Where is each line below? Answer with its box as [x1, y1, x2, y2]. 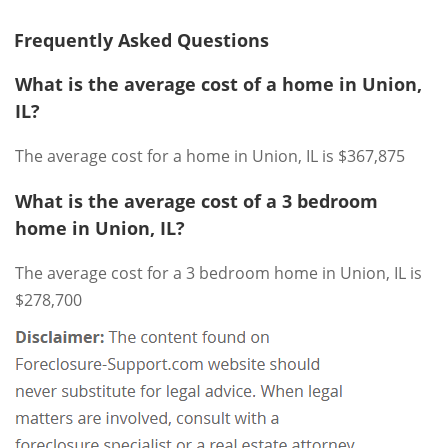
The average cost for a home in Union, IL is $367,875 [15, 144, 405, 167]
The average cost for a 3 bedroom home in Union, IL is [15, 261, 422, 284]
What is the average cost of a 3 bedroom [15, 188, 378, 213]
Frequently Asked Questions [14, 27, 269, 52]
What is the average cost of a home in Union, [15, 71, 422, 96]
